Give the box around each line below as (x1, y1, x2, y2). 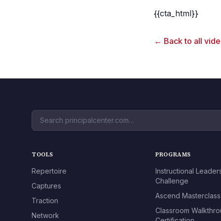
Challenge (155, 177, 189, 185)
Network (32, 211, 59, 220)
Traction (32, 196, 58, 205)
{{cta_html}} (154, 8, 198, 19)
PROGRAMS (155, 150, 191, 159)
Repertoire (32, 167, 67, 176)
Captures (32, 182, 61, 190)
